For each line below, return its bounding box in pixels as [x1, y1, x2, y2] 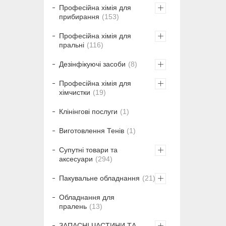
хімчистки [59, 88, 90, 97]
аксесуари [59, 155, 93, 163]
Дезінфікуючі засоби [59, 60, 126, 69]
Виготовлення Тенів [59, 127, 124, 135]
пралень [59, 202, 87, 211]
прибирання [59, 13, 99, 21]
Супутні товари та [59, 146, 118, 154]
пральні [59, 41, 84, 49]
